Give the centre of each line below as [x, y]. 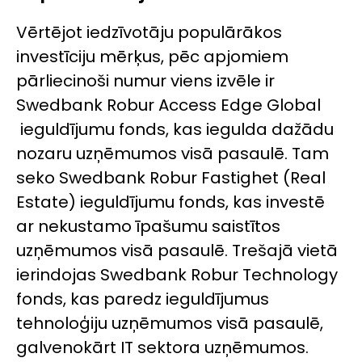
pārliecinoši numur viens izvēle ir [145, 81]
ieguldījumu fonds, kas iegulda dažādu [175, 130]
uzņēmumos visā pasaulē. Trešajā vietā [177, 251]
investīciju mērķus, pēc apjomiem [152, 57]
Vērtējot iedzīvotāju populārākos [149, 33]
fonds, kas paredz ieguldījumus [143, 299]
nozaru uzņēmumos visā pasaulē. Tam [173, 154]
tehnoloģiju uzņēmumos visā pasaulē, [170, 324]
